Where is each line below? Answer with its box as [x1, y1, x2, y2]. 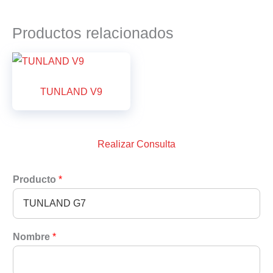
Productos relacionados [12, 24, 174, 41]
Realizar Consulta [97, 138, 175, 150]
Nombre [13, 232, 52, 243]
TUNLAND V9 [40, 86, 102, 97]
